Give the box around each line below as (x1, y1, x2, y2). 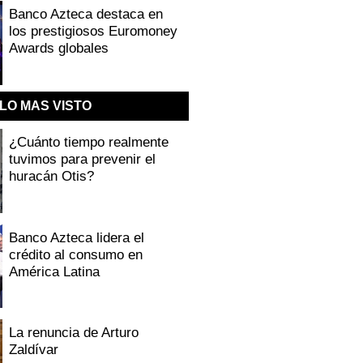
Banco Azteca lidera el (9, 229, 145, 246)
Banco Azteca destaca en (9, 6, 164, 22)
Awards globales (9, 40, 109, 56)
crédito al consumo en (9, 246, 143, 263)
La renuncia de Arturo (9, 325, 139, 341)
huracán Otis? (9, 168, 95, 184)
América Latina (9, 263, 100, 280)
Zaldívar (9, 342, 59, 358)
